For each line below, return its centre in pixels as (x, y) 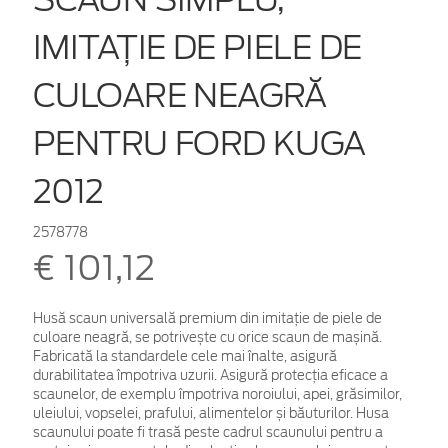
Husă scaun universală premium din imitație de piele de (207, 318)
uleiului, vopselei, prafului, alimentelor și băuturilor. (194, 413)
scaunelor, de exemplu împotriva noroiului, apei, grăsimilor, (217, 394)
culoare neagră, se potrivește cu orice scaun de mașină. (207, 337)
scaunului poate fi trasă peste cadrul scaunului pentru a (208, 432)
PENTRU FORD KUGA (199, 143)
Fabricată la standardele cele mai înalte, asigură (185, 356)
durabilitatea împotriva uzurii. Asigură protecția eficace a (210, 375)
